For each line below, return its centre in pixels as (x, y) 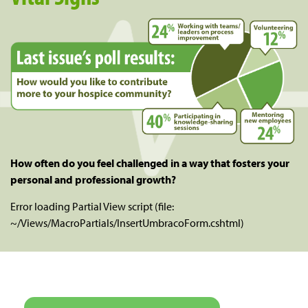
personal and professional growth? (93, 179)
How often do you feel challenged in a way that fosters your (150, 163)
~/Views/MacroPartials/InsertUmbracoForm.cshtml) (127, 222)
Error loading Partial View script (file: (92, 206)
